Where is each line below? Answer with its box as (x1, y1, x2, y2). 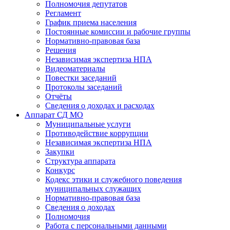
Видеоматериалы (45, 64, 105, 73)
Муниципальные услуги (45, 120, 131, 128)
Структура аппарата (45, 157, 116, 165)
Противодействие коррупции (45, 129, 148, 138)
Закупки (45, 147, 74, 156)
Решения (45, 46, 76, 54)
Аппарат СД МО (25, 110, 83, 119)
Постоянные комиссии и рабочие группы (45, 27, 190, 36)
